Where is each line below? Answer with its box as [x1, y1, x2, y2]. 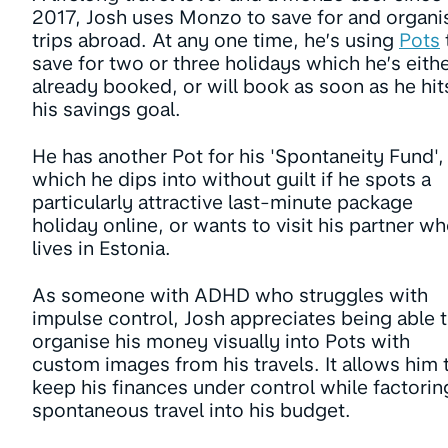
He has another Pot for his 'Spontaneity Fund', [32, 145, 444, 168]
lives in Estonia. [32, 237, 171, 260]
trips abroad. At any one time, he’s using [32, 29, 399, 52]
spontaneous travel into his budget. [32, 399, 351, 422]
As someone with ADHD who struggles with [32, 284, 428, 307]
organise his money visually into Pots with [32, 330, 410, 353]
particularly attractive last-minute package [32, 191, 413, 214]
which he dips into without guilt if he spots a [32, 168, 431, 191]
